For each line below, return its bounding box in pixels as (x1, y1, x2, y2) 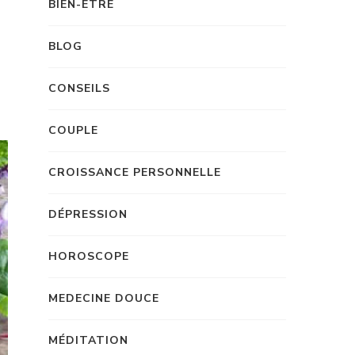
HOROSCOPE (48, 249, 129, 264)
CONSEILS (48, 81, 110, 96)
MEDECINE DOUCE (48, 291, 159, 306)
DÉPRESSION (48, 207, 128, 222)
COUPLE (48, 123, 98, 138)
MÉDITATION (48, 333, 128, 348)
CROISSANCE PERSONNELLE (48, 165, 221, 180)
